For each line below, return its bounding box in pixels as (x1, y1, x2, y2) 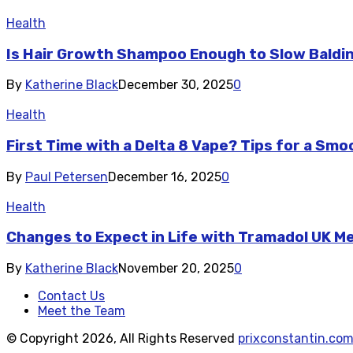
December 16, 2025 (108, 169, 221, 184)
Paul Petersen (25, 169, 108, 184)
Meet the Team (38, 303, 125, 319)
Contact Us (38, 288, 105, 304)
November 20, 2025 (118, 261, 234, 277)
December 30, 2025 (118, 77, 233, 93)
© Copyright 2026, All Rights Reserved (6, 331, 238, 347)
